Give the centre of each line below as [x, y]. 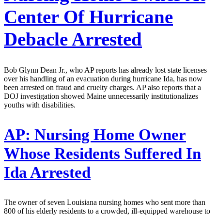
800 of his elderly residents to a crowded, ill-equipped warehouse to [107, 211]
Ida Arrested [47, 173]
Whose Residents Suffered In [102, 154]
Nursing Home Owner [108, 135]
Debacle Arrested [73, 39]
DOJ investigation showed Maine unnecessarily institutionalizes [101, 96]
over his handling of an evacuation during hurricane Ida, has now [103, 79]
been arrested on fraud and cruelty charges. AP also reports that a [102, 88]
